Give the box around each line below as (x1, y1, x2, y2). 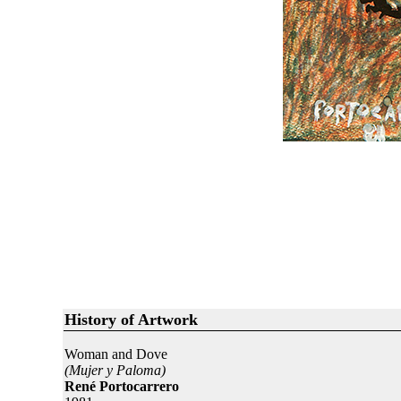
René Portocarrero (64, 379, 179, 394)
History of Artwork (64, 311, 198, 328)
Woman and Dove (64, 346, 167, 362)
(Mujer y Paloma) (64, 363, 166, 378)
